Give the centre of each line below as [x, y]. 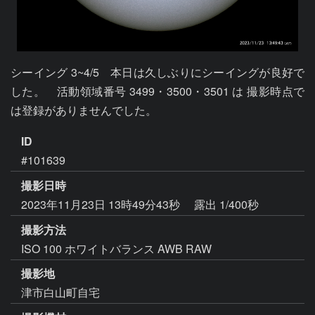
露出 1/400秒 [226, 204]
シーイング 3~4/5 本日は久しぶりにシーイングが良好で [157, 72]
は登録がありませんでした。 [84, 110]
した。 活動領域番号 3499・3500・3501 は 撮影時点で [157, 91]
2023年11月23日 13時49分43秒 [102, 204]
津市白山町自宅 [60, 292]
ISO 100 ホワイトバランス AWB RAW [116, 248]
